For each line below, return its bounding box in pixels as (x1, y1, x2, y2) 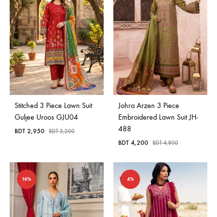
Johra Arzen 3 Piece (118, 100, 179, 110)
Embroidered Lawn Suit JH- (118, 112, 198, 122)
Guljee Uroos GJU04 (15, 112, 78, 122)
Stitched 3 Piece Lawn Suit (15, 100, 92, 110)
